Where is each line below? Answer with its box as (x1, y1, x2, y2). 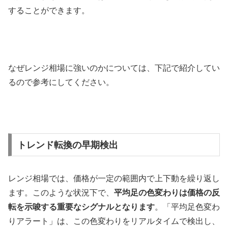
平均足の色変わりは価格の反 (114, 188, 220, 197)
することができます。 (8, 6, 90, 15)
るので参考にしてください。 (8, 78, 114, 87)
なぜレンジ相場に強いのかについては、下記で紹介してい (8, 64, 220, 73)
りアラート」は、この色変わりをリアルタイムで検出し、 (8, 216, 220, 225)
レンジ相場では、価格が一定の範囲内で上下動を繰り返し (8, 174, 220, 183)
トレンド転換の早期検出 (17, 139, 118, 150)
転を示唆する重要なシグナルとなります (8, 202, 155, 211)
